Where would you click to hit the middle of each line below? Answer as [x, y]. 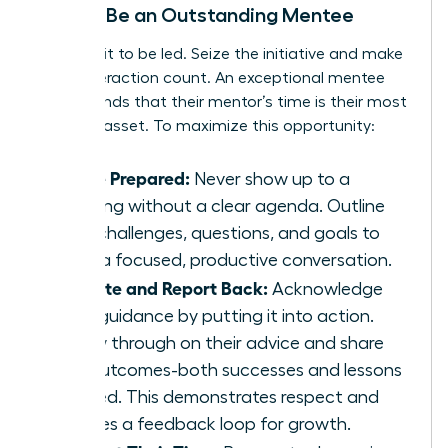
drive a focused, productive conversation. [224, 260]
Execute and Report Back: [162, 287]
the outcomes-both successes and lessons [229, 370]
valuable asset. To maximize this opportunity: [206, 126]
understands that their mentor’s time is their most [222, 102]
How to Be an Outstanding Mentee [195, 15]
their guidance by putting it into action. [215, 316]
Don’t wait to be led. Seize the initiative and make [220, 54]
